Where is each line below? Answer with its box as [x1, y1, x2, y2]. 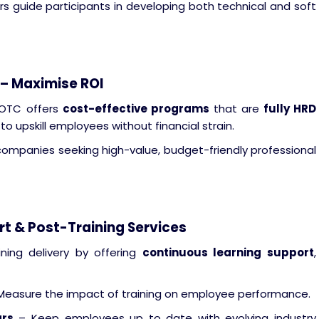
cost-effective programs [62, 101, 209, 116]
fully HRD [263, 101, 317, 116]
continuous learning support [142, 245, 315, 260]
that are [209, 101, 263, 116]
